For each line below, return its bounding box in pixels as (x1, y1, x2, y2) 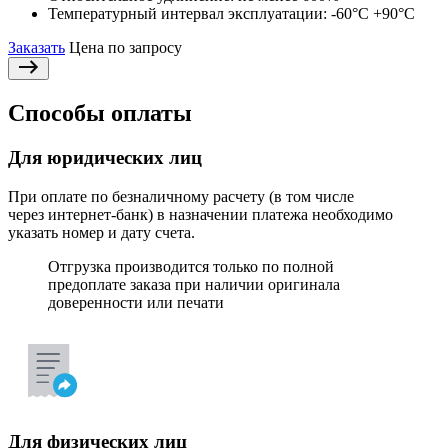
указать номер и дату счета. (8, 223, 195, 241)
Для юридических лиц (8, 147, 202, 169)
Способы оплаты (8, 100, 192, 127)
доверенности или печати (48, 293, 224, 311)
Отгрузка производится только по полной (48, 257, 334, 275)
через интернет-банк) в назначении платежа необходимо (8, 205, 393, 223)
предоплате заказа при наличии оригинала (48, 275, 340, 293)
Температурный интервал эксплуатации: (48, 5, 331, 23)
